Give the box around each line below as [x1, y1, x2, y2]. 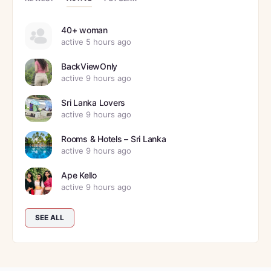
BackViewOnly [61, 61, 118, 71]
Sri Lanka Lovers [61, 97, 126, 108]
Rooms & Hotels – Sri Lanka [61, 134, 166, 144]
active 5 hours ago [61, 37, 131, 47]
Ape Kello [61, 170, 97, 180]
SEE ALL [35, 213, 64, 222]
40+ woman [61, 25, 108, 35]
